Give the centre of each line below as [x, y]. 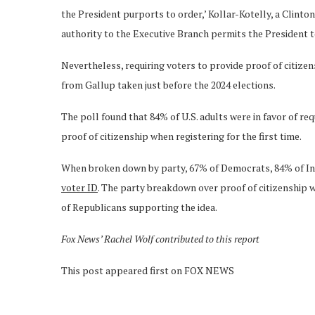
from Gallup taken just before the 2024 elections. [168, 84]
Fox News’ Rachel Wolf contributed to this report [160, 238]
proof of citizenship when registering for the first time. [182, 136]
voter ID [79, 187]
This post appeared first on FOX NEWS [148, 270]
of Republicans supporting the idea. [139, 207]
